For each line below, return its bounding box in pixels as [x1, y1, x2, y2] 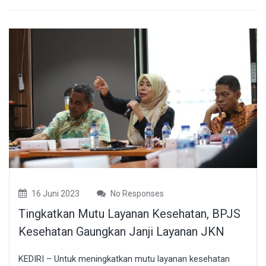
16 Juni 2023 [30, 189, 80, 199]
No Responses [109, 189, 164, 199]
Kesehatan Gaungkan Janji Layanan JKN [18, 224, 224, 239]
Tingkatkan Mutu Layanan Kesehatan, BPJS [18, 207, 240, 221]
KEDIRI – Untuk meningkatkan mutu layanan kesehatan [18, 254, 230, 265]
